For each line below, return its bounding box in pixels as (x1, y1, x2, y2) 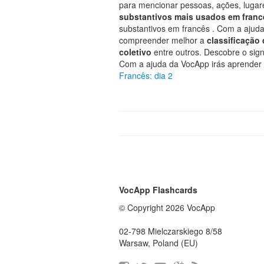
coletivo (119, 46, 154, 58)
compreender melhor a (119, 34, 207, 46)
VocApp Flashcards (119, 184, 197, 196)
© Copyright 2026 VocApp (119, 202, 215, 213)
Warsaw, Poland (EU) (119, 237, 198, 249)
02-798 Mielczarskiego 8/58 (119, 225, 222, 237)
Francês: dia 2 (119, 70, 173, 81)
